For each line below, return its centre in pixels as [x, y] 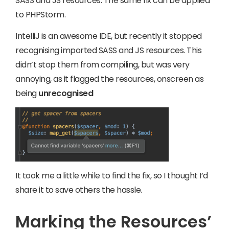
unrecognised [66, 93]
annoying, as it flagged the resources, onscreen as [109, 79]
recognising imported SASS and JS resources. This [108, 50]
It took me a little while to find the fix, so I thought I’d [112, 175]
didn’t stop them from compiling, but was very [102, 64]
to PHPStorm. [40, 15]
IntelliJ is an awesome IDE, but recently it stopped [109, 36]
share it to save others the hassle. [79, 190]
